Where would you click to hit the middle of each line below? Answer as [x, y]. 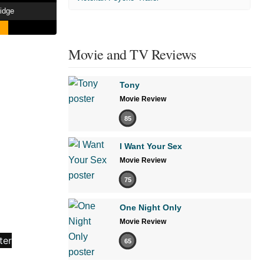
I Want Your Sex [151, 146]
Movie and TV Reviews [132, 55]
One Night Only [151, 208]
